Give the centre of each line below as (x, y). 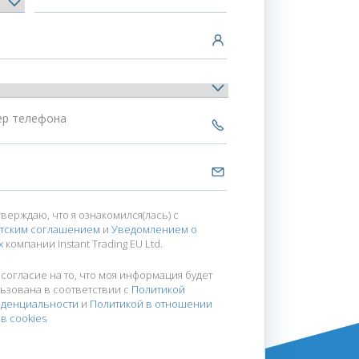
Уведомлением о (154, 229)
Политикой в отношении (151, 304)
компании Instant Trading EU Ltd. (84, 244)
